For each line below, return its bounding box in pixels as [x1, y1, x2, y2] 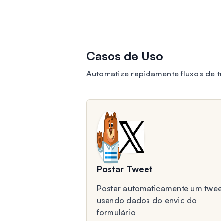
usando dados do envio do [96, 195, 197, 205]
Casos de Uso [86, 48, 163, 63]
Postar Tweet [96, 163, 153, 174]
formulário [96, 207, 136, 217]
